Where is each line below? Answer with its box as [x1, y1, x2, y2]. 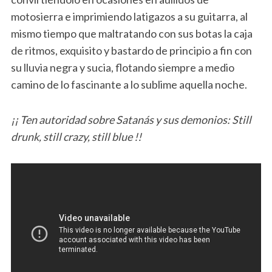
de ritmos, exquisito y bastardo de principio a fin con [10, 43, 252, 57]
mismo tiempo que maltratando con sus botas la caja [10, 26, 253, 40]
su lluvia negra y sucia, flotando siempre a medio [10, 60, 234, 74]
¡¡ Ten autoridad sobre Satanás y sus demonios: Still [10, 112, 251, 126]
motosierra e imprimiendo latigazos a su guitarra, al [10, 9, 248, 23]
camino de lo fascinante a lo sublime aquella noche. [10, 77, 247, 91]
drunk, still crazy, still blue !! [10, 129, 141, 143]
